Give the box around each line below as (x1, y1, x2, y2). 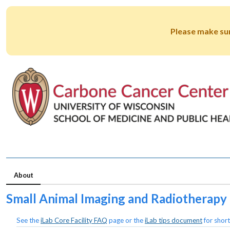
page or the (107, 216, 145, 224)
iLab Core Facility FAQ (41, 216, 107, 224)
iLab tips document (145, 216, 202, 224)
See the (16, 216, 41, 224)
